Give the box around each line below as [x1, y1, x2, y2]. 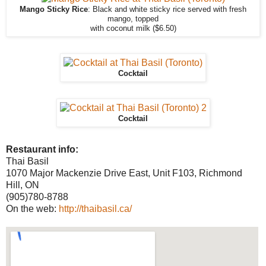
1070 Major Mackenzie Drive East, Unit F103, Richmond [6, 167, 242, 178]
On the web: [6, 203, 59, 214]
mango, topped [107, 14, 159, 23]
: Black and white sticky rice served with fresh [88, 5, 246, 14]
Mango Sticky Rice [20, 5, 88, 14]
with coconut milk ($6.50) [90, 24, 176, 33]
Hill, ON [6, 179, 39, 190]
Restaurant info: [6, 144, 78, 154]
